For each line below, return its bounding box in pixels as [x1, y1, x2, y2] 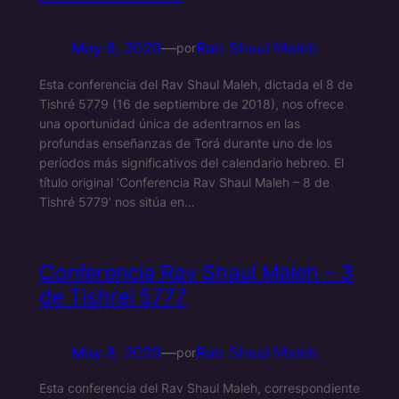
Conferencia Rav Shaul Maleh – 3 [38, 259, 354, 285]
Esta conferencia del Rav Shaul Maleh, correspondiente [38, 380, 360, 396]
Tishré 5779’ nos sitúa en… [38, 193, 195, 209]
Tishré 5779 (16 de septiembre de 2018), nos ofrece [38, 95, 344, 111]
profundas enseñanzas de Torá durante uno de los [38, 134, 332, 151]
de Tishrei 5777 [38, 283, 186, 309]
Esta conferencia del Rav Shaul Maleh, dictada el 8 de [38, 76, 353, 92]
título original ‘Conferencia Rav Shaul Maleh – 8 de [38, 174, 330, 190]
